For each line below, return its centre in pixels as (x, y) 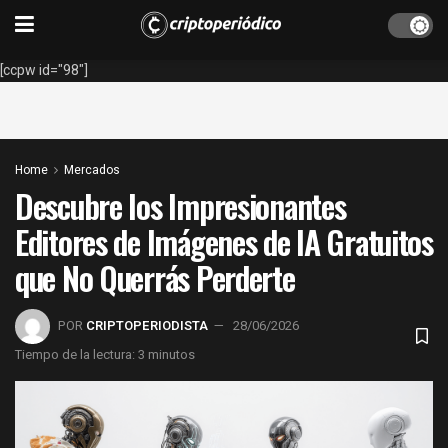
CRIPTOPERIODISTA (147, 325)
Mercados (92, 170)
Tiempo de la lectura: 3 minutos (105, 354)
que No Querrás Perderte (155, 277)
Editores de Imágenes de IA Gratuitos (224, 241)
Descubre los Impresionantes (180, 205)
